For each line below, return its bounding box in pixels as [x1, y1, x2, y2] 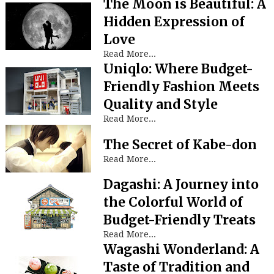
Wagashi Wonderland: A [103, 241, 259, 257]
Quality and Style [103, 96, 218, 113]
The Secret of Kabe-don [103, 136, 257, 153]
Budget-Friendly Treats [103, 212, 256, 228]
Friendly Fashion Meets [103, 78, 259, 95]
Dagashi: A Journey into [103, 176, 259, 193]
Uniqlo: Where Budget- [103, 61, 253, 77]
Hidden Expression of [103, 13, 245, 30]
